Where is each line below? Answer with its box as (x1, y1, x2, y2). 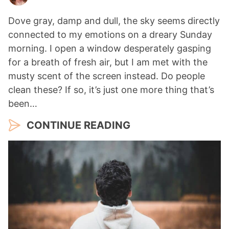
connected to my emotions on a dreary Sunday (8, 29, 212, 40)
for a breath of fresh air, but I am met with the (8, 57, 208, 68)
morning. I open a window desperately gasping (8, 43, 211, 54)
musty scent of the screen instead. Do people (8, 71, 205, 82)
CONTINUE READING (27, 119, 130, 132)
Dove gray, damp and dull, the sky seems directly (8, 15, 220, 27)
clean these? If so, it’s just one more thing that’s (8, 84, 214, 96)
